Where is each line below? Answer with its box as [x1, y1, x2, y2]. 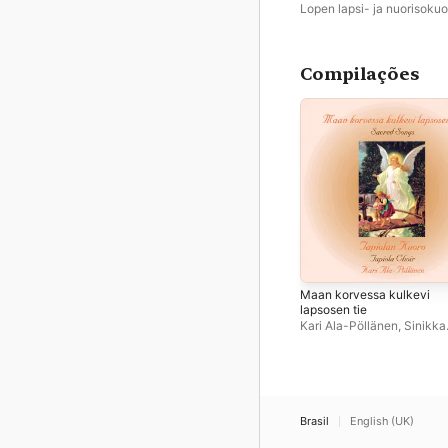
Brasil [300, 414, 329, 428]
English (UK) [350, 414, 414, 428]
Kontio [300, 332, 336, 348]
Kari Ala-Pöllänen [300, 317, 398, 333]
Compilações [300, 63, 420, 84]
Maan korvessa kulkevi [300, 286, 430, 302]
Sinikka [404, 317, 446, 333]
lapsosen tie [300, 301, 367, 317]
